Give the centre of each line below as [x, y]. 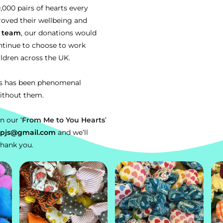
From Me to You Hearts [63, 120]
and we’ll [73, 132]
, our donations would [59, 33]
